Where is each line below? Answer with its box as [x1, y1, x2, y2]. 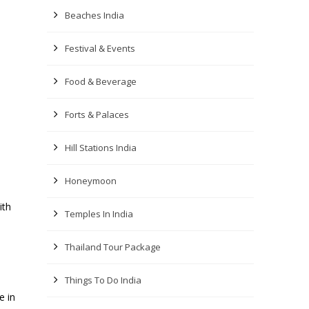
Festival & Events [65, 42, 135, 54]
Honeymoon [65, 175, 117, 187]
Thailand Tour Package [65, 241, 161, 253]
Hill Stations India [65, 141, 137, 154]
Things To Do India [65, 274, 141, 286]
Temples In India [65, 208, 133, 220]
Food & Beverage [65, 75, 137, 88]
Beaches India [65, 9, 124, 21]
